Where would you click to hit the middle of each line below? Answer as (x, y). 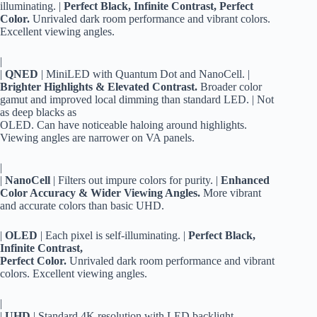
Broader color (230, 87)
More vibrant (231, 193)
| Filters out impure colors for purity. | (136, 180)
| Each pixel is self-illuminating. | (113, 236)
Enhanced (245, 180)
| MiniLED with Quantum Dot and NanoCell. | (144, 74)
